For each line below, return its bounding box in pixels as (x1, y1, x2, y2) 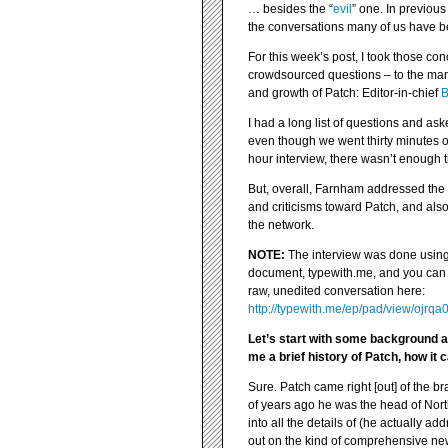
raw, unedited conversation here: (248, 284, 425, 298)
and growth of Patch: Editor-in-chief (248, 86, 441, 100)
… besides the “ (248, 2, 333, 16)
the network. (248, 218, 314, 232)
